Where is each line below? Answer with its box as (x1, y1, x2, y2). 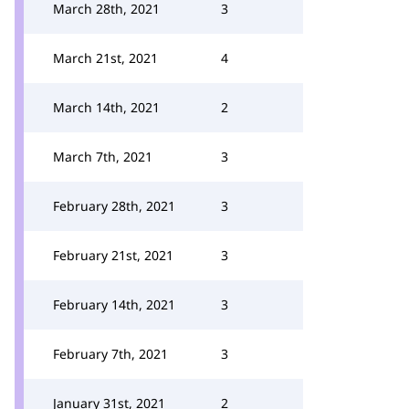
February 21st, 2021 (53, 246, 173, 264)
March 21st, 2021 (53, 49, 158, 67)
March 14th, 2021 (53, 99, 160, 116)
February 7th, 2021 (53, 345, 168, 362)
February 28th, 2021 (53, 197, 175, 215)
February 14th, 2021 (53, 296, 175, 313)
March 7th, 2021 (53, 148, 152, 165)
